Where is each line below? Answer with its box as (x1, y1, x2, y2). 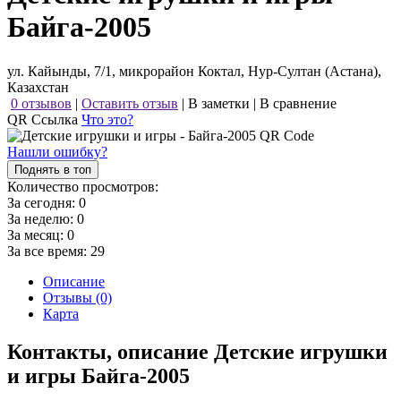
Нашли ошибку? (7, 143, 107, 159)
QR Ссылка (7, 111, 81, 127)
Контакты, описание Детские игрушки (7, 339, 388, 363)
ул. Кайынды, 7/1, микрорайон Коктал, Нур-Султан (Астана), (7, 63, 381, 79)
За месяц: (7, 226, 67, 243)
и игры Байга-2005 (7, 363, 190, 388)
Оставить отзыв (81, 95, 178, 111)
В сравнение (260, 95, 337, 111)
